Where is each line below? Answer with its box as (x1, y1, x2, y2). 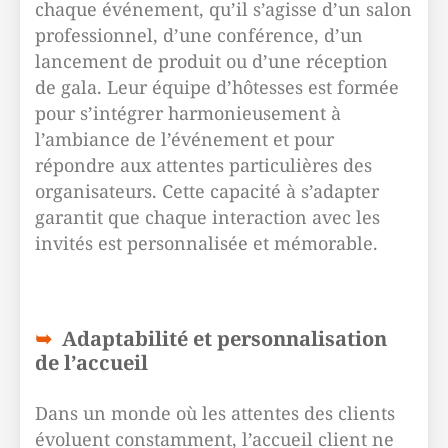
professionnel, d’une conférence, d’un (35, 23, 363, 47)
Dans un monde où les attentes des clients (35, 401, 395, 425)
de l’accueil (35, 349, 148, 376)
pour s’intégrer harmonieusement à (35, 101, 341, 125)
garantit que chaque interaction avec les (35, 205, 380, 229)
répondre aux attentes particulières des (35, 153, 372, 177)
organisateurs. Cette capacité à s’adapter (35, 179, 379, 203)
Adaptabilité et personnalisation (62, 325, 387, 352)
